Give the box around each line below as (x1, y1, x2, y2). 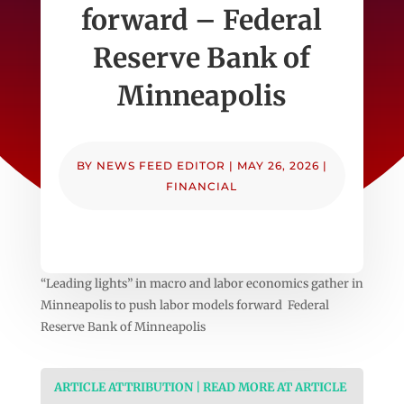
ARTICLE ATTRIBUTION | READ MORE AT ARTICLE (53, 379, 346, 395)
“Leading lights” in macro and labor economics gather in (40, 275, 363, 291)
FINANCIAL (166, 179, 238, 193)
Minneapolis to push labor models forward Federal (40, 297, 329, 313)
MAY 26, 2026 (236, 158, 319, 172)
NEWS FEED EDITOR (96, 158, 225, 172)
